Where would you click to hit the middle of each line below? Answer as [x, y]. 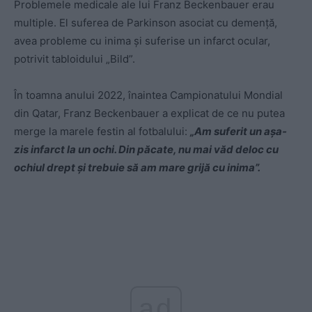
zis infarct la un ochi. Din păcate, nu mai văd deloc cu [146, 150]
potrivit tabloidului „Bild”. [75, 59]
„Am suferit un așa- [239, 132]
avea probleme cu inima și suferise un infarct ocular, [142, 41]
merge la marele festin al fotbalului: [102, 132]
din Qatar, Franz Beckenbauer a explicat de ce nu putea [149, 114]
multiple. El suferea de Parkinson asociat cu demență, [146, 23]
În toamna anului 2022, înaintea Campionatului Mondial [148, 95]
